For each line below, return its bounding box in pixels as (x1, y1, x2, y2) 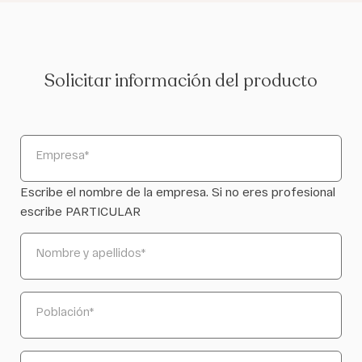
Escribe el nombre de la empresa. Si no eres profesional (20, 183, 335, 199)
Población (36, 304, 90, 318)
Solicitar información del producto (44, 68, 318, 93)
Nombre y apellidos (36, 245, 141, 259)
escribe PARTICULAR (20, 203, 141, 218)
